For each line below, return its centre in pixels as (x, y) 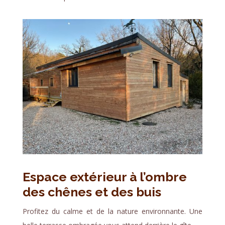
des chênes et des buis (92, 192)
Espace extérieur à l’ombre (104, 177)
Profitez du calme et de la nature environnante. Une (113, 211)
